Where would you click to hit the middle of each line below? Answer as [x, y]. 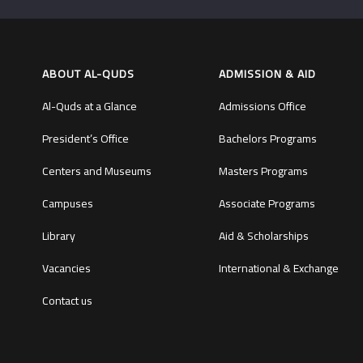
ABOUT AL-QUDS [88, 74]
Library [59, 236]
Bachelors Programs [267, 139]
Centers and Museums [97, 171]
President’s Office [85, 139]
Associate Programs [267, 204]
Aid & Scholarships [263, 236]
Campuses [68, 204]
